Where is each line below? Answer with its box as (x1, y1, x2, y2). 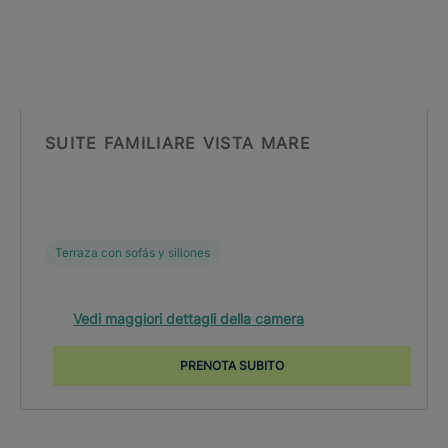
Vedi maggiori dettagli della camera (73, 310, 304, 327)
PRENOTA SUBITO (180, 358, 284, 373)
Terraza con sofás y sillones (55, 245, 210, 260)
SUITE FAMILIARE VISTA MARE (45, 133, 311, 153)
